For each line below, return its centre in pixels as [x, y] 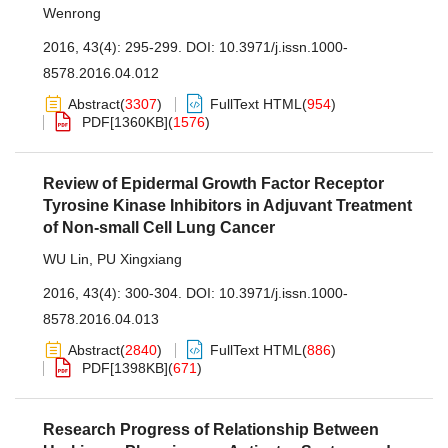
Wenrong [72, 13]
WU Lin [66, 259]
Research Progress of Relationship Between [211, 429]
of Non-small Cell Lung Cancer [159, 227]
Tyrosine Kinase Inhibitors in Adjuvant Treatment [227, 205]
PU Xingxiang [139, 259]
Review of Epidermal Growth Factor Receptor [213, 183]
